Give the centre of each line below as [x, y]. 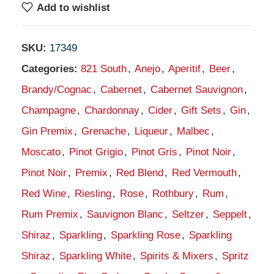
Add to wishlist [73, 7]
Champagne [49, 110]
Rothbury [173, 194]
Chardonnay [112, 110]
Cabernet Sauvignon [197, 90]
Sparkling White [95, 256]
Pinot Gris [154, 152]
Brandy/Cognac [57, 90]
